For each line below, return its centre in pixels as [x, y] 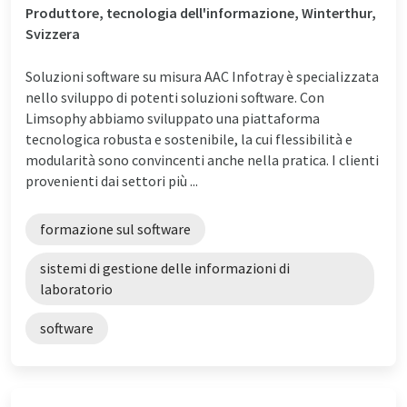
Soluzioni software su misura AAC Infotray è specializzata [202, 76]
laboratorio [76, 288]
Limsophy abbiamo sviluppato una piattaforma [173, 118]
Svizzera [53, 33]
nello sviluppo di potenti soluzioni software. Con [175, 97]
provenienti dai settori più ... [112, 180]
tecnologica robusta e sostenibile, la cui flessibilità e [189, 139]
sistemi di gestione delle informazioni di [165, 268]
